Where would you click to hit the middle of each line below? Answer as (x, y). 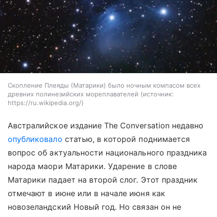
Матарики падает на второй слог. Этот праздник (103, 180)
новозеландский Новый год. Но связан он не (94, 207)
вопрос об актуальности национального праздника (108, 153)
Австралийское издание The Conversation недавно (106, 126)
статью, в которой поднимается (126, 139)
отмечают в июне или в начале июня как (86, 194)
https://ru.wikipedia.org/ (45, 103)
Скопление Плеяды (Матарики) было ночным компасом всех (104, 85)
